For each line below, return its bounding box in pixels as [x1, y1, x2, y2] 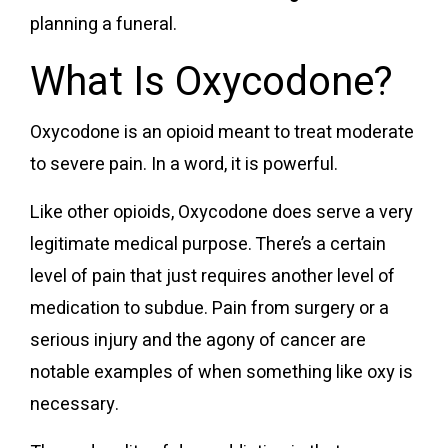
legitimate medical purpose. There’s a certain [30, 230, 386, 258]
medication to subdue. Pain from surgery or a [30, 294, 389, 322]
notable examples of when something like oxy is [30, 358, 413, 386]
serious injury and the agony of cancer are [30, 326, 366, 354]
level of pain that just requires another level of [30, 262, 395, 290]
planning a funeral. [30, 10, 177, 38]
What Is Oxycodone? [30, 52, 393, 112]
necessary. [30, 390, 119, 418]
